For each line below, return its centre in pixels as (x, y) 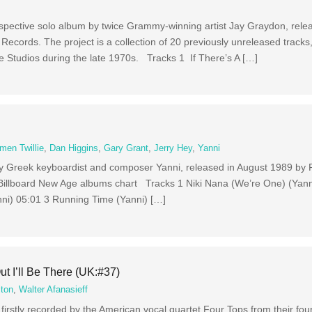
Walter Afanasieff (54, 290)
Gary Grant (126, 149)
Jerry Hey (173, 149)
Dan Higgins (74, 149)
